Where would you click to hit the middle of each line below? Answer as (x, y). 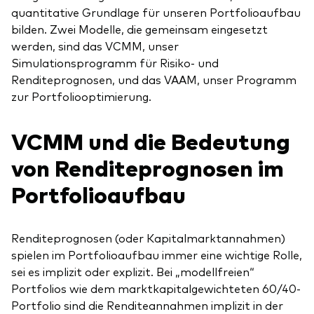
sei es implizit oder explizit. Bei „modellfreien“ (133, 272)
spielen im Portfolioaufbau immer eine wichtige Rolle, (157, 255)
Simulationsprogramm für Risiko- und (115, 63)
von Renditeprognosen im (148, 167)
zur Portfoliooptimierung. (81, 96)
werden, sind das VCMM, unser (95, 46)
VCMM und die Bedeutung (151, 141)
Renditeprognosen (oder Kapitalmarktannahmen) (148, 238)
